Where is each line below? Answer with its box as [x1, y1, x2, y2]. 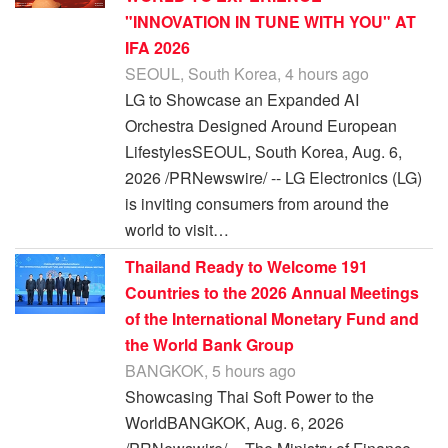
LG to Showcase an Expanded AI [125, 88, 359, 112]
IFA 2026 [125, 36, 190, 60]
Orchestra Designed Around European [125, 114, 397, 138]
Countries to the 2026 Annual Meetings [125, 281, 419, 305]
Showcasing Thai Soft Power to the [125, 385, 374, 409]
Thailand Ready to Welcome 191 [125, 255, 368, 279]
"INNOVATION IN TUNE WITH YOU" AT [125, 10, 416, 34]
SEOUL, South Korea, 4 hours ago [125, 62, 369, 86]
